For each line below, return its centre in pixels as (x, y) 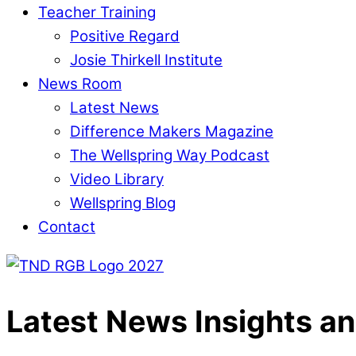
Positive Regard (125, 36)
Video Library (117, 179)
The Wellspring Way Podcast (170, 155)
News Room (80, 83)
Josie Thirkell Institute (146, 60)
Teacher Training (97, 12)
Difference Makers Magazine (172, 131)
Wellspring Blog (123, 203)
